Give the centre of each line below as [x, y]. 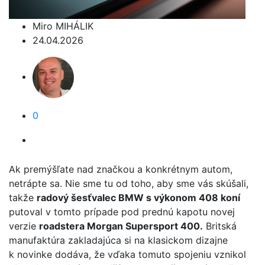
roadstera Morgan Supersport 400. [121, 226]
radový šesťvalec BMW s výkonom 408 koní [138, 198]
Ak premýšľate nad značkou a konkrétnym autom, [121, 169]
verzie [24, 226]
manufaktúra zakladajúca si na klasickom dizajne [118, 240]
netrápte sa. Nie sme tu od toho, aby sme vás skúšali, [129, 183]
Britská [220, 226]
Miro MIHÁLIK [63, 26]
